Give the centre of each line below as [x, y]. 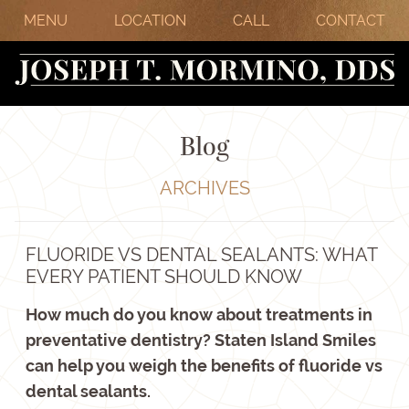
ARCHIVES [204, 188]
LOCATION [150, 20]
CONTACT [351, 20]
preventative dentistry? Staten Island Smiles [201, 340]
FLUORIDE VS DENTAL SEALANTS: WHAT [201, 255]
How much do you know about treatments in [199, 315]
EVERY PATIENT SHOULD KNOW [164, 277]
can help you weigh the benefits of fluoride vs [204, 366]
